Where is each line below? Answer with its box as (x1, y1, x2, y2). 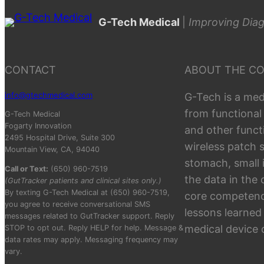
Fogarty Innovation (5, 121, 71, 131)
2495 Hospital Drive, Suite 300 (5, 133, 115, 143)
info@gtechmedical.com (5, 90, 93, 100)
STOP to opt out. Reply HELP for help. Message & (5, 223, 183, 233)
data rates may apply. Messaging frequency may (5, 235, 178, 245)
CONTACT (5, 64, 56, 77)
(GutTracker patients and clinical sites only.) (5, 176, 161, 186)
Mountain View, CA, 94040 (5, 145, 100, 154)
